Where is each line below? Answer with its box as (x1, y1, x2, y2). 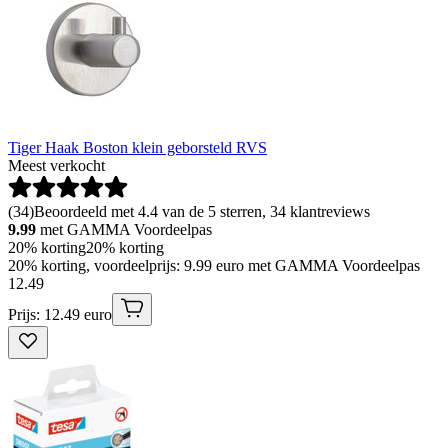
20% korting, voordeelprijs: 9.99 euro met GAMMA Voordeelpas (8, 256, 420, 274)
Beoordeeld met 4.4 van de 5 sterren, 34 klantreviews (34, 202, 370, 220)
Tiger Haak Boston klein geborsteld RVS (8, 138, 267, 156)
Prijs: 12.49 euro (8, 305, 112, 323)
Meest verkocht (8, 156, 105, 174)
